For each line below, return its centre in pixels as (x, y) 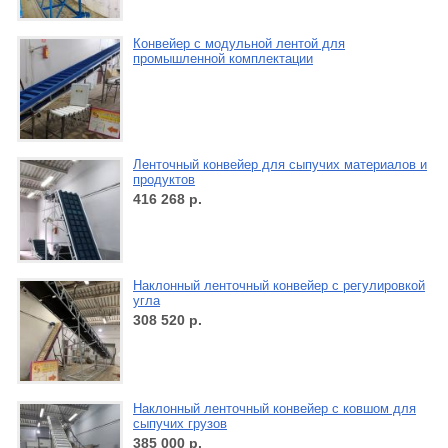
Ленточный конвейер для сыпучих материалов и (280, 165)
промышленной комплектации (223, 59)
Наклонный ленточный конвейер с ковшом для (274, 409)
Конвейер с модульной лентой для (239, 44)
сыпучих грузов (180, 424)
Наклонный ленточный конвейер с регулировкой (279, 286)
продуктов (164, 180)
